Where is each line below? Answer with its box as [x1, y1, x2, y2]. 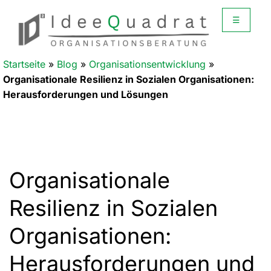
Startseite [3, 57, 45, 70]
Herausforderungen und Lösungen [3, 88, 168, 100]
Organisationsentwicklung [89, 57, 206, 70]
